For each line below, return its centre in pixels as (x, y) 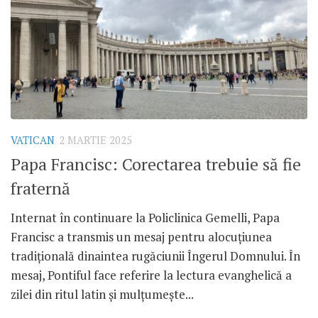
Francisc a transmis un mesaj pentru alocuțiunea (141, 236)
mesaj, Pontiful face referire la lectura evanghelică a (151, 275)
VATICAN (33, 141)
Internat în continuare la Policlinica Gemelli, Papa (145, 217)
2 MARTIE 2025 (95, 141)
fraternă (40, 188)
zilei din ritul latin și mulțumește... (102, 294)
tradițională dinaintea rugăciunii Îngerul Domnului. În (155, 256)
